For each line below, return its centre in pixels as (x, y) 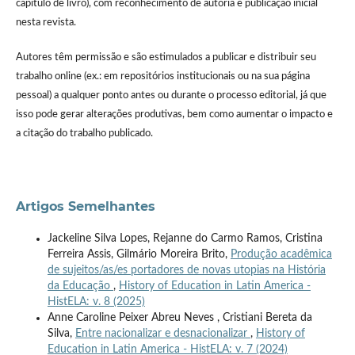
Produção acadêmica (281, 255)
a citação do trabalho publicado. (84, 134)
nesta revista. (46, 23)
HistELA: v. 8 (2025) (96, 302)
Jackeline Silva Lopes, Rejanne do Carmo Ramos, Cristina (185, 239)
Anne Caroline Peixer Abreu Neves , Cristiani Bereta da (179, 318)
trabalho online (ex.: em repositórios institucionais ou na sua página (162, 77)
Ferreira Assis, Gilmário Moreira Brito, (139, 255)
